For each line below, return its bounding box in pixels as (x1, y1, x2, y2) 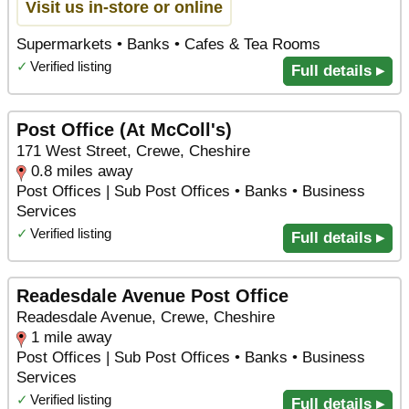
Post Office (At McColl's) (16, 119, 232, 140)
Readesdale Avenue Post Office (16, 286, 288, 307)
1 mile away (31, 329, 112, 347)
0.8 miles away (31, 162, 133, 180)
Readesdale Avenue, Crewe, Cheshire (16, 309, 275, 327)
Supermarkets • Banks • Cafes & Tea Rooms (16, 35, 320, 53)
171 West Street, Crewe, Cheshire (16, 142, 250, 160)
